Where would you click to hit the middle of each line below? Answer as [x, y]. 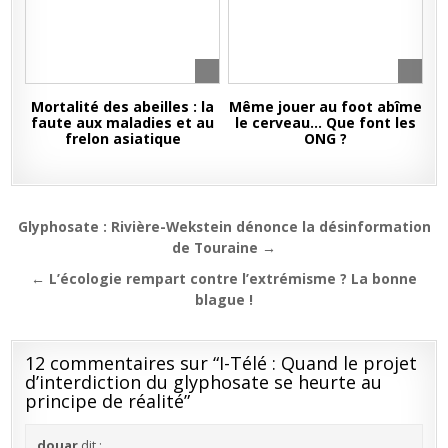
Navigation [88, 229]
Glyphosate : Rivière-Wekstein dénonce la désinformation [224, 226]
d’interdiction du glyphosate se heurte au [204, 382]
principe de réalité [105, 401]
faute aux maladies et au [123, 122]
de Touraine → [224, 247]
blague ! [224, 299]
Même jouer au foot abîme [325, 106]
